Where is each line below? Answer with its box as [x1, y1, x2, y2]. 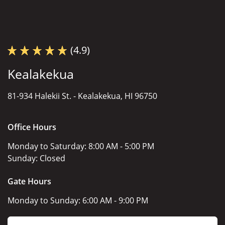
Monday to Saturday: [8, 140, 88, 152]
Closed [40, 152, 65, 164]
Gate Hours [8, 175, 51, 187]
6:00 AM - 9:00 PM [82, 194, 148, 206]
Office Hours [8, 121, 56, 133]
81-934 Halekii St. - [8, 90, 78, 101]
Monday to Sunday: [8, 194, 82, 206]
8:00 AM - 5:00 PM [88, 140, 154, 152]
